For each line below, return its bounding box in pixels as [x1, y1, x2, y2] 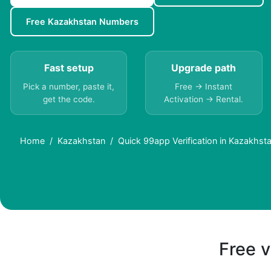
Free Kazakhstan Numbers [26, 16, 139, 27]
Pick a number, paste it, [23, 82, 115, 92]
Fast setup [44, 62, 94, 74]
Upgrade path [171, 62, 237, 74]
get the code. [42, 94, 95, 105]
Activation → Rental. [164, 94, 244, 105]
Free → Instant [175, 82, 233, 92]
